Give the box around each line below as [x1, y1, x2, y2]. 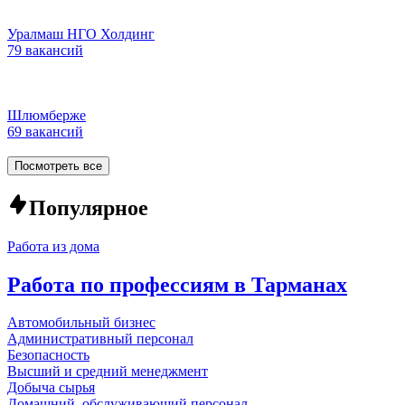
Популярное [29, 195, 148, 220]
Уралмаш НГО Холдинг [7, 25, 155, 42]
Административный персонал [7, 331, 193, 347]
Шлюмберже [7, 107, 86, 123]
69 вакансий [7, 123, 83, 139]
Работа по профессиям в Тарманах [7, 272, 347, 297]
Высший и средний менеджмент [7, 363, 208, 380]
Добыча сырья [7, 380, 95, 396]
